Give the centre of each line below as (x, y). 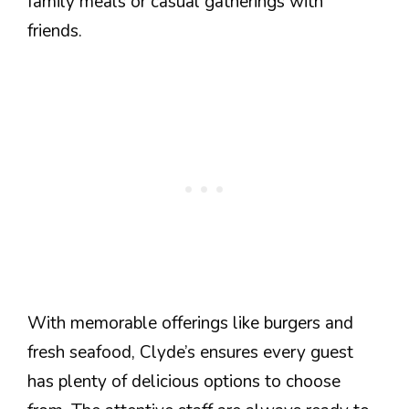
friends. (55, 31)
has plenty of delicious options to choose (184, 382)
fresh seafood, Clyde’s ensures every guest (190, 353)
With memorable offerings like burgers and (190, 324)
